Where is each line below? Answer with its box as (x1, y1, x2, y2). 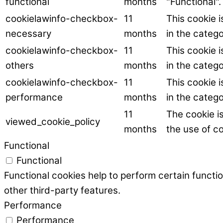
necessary (5, 27, 51, 39)
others (5, 59, 34, 71)
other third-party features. (4, 184, 120, 196)
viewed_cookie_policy (5, 115, 100, 127)
